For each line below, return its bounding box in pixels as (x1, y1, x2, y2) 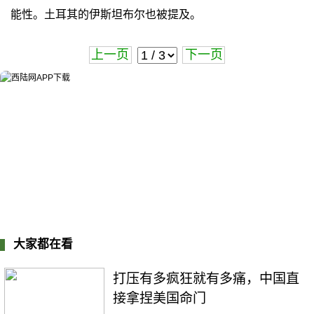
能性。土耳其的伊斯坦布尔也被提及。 (10, 8, 201, 20)
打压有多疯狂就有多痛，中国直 (113, 271, 300, 287)
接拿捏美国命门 (113, 291, 207, 306)
